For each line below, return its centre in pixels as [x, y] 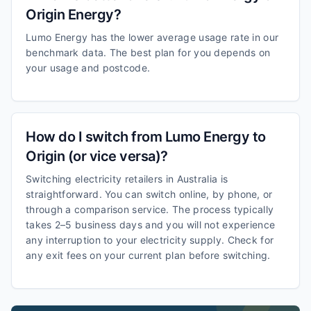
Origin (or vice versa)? [97, 156]
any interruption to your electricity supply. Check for [150, 240]
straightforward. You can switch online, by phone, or [149, 194]
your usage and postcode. [88, 68]
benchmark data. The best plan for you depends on [148, 52]
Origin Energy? [73, 15]
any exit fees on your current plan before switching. [148, 255]
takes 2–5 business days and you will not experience [151, 225]
